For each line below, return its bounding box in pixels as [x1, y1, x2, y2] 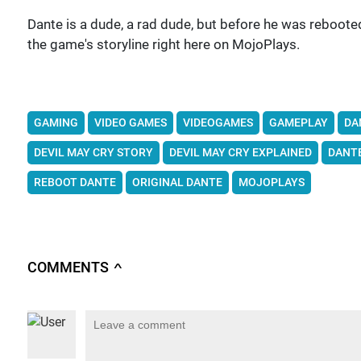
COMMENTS [27, 259, 109, 276]
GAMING [33, 116, 78, 130]
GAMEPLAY [268, 116, 328, 130]
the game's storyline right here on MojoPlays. [27, 36, 300, 53]
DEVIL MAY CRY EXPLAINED [168, 146, 312, 160]
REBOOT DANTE [33, 176, 116, 189]
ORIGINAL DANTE [131, 176, 222, 189]
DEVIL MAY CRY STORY [33, 146, 153, 160]
